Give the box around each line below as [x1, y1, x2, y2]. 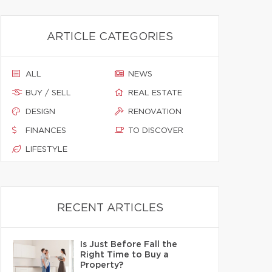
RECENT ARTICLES [56, 203, 163, 214]
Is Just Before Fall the [80, 240, 177, 249]
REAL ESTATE [128, 89, 182, 97]
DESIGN [25, 108, 55, 116]
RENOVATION [128, 108, 182, 116]
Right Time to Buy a [80, 251, 169, 259]
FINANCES [25, 127, 66, 135]
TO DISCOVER [128, 127, 183, 135]
